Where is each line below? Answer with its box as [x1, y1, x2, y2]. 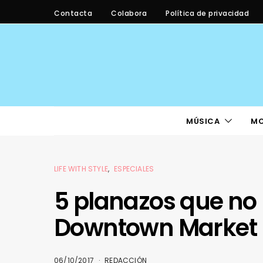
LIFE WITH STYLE [54, 164, 108, 174]
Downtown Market [54, 211, 257, 244]
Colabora [111, 8, 147, 18]
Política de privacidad [166, 8, 249, 18]
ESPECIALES [114, 164, 154, 174]
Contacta [54, 8, 92, 18]
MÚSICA [186, 115, 220, 127]
